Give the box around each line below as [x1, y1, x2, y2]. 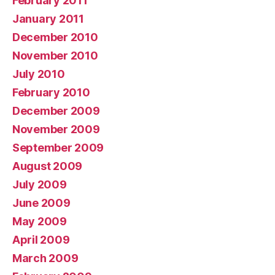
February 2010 [12, 86, 90, 99]
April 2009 [12, 233, 70, 246]
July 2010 [12, 68, 65, 80]
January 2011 [12, 12, 84, 25]
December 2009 [12, 104, 100, 117]
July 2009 [12, 178, 67, 191]
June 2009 [12, 196, 71, 209]
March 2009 [12, 252, 79, 265]
